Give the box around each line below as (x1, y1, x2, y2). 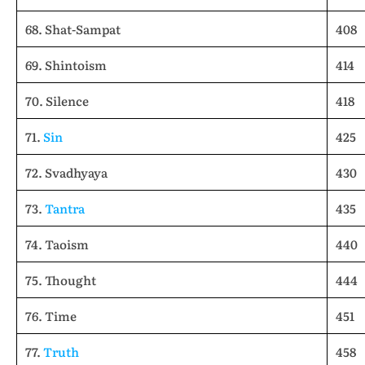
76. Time (25, 306, 77, 325)
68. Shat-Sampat (25, 20, 128, 38)
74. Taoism (25, 235, 89, 253)
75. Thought (25, 270, 96, 289)
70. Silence (25, 91, 89, 110)
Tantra (45, 199, 85, 218)
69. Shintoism (25, 55, 107, 74)
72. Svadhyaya (25, 163, 108, 182)
